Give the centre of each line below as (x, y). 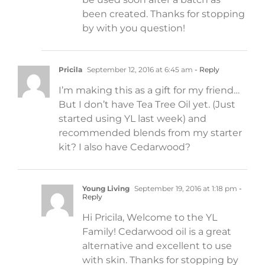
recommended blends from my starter (150, 133)
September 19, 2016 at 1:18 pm (185, 189)
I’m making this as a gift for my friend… (149, 91)
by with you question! (134, 28)
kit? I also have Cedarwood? (125, 147)
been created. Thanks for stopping (164, 14)
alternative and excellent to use (157, 246)
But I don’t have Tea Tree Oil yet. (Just (147, 105)
